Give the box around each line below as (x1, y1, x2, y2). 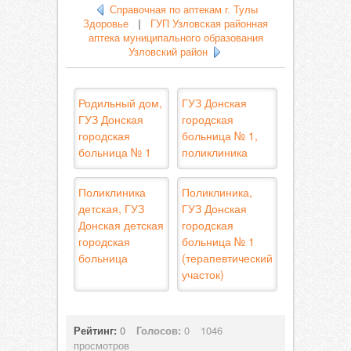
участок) (182, 266, 224, 282)
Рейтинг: (74, 323, 120, 338)
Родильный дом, (78, 95, 162, 110)
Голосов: (136, 323, 181, 338)
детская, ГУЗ (78, 201, 144, 216)
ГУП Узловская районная (150, 18, 268, 30)
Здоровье (83, 18, 128, 30)
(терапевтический (182, 250, 273, 266)
